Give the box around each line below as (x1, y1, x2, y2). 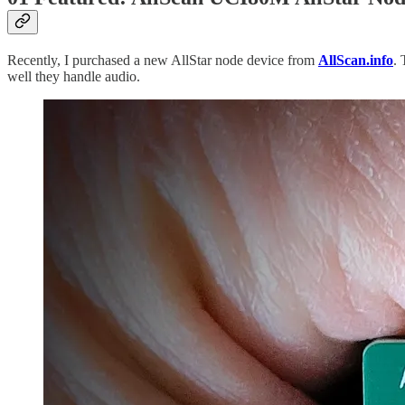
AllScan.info (318, 52, 393, 69)
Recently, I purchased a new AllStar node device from (7, 52, 318, 69)
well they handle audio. (7, 69, 140, 85)
